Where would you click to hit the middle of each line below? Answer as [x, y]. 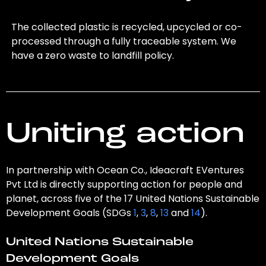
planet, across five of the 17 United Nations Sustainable [132, 199]
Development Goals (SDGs [69, 213]
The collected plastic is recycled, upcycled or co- [127, 27]
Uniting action [125, 135]
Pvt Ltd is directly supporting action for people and [124, 185]
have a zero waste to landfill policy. [93, 56]
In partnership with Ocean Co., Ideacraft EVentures [125, 170]
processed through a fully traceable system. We [124, 42]
